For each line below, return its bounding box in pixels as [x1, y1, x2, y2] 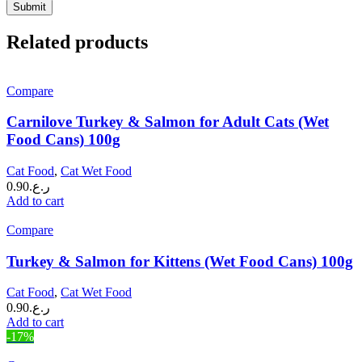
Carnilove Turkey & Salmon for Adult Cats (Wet [6, 113, 329, 131]
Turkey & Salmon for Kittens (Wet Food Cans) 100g [6, 252, 353, 270]
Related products [6, 31, 148, 53]
